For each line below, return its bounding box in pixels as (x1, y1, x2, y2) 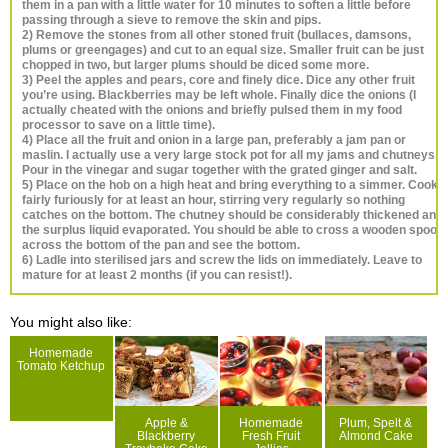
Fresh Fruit (242, 428, 301, 443)
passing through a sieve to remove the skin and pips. (22, 12, 321, 27)
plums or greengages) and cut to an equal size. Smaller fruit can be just (22, 42, 424, 57)
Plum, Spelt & (339, 415, 413, 430)
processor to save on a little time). (22, 117, 215, 132)
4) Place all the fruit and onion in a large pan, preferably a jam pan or (22, 132, 406, 147)
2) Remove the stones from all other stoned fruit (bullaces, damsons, (22, 27, 411, 42)
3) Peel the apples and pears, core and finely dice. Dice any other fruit (22, 72, 415, 87)
